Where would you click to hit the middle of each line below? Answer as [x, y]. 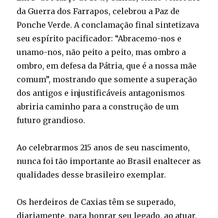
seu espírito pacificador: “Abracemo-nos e [99, 38]
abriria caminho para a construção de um [98, 106]
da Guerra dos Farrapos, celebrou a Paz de [98, 11]
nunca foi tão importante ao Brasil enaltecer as [109, 161]
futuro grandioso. [51, 120]
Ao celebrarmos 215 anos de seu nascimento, [103, 147]
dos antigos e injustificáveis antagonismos [101, 93]
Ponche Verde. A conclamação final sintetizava [108, 25]
